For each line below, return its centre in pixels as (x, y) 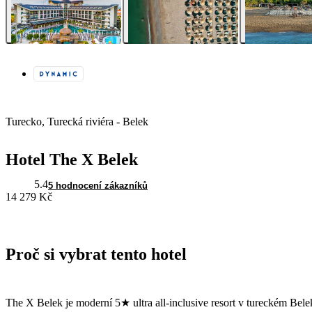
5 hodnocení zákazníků (98, 186)
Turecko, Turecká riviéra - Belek (77, 122)
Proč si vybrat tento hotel (96, 255)
